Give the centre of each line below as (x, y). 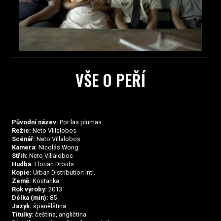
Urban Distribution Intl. (63, 173)
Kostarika (45, 181)
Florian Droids (54, 164)
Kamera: (24, 147)
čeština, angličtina (60, 215)
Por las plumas (80, 122)
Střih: (20, 156)
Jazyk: (22, 206)
